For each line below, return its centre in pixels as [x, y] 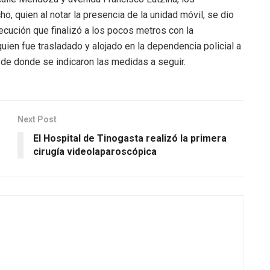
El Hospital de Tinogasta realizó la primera [130, 139]
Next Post [37, 120]
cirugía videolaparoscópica [95, 152]
